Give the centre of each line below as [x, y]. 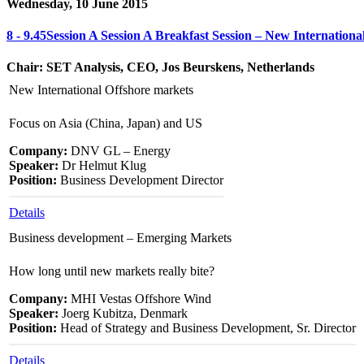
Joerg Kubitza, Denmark [123, 314]
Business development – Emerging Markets [120, 238]
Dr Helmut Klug [102, 166]
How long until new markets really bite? [112, 271]
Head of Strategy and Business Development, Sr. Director [206, 328]
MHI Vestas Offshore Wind [139, 299]
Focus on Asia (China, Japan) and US [106, 123]
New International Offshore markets [101, 90]
